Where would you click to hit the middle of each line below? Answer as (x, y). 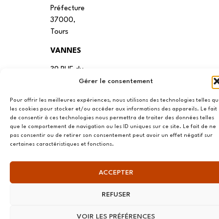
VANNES (66, 51)
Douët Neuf (69, 81)
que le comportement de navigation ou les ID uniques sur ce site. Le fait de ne (113, 127)
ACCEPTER (116, 172)
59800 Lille (69, 166)
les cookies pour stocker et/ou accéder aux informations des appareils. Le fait (113, 109)
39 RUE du (67, 69)
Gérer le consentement (116, 81)
